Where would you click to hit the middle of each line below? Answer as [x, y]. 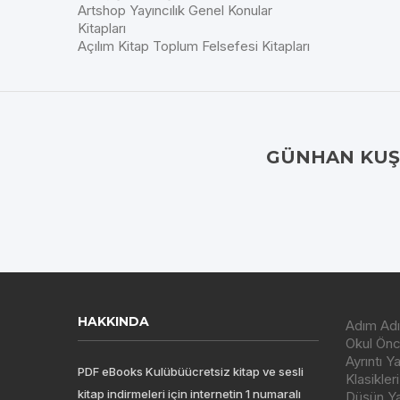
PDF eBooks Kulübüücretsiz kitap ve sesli [191, 371]
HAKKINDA [113, 321]
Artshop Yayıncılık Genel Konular [175, 10]
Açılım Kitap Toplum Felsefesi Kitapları [194, 46]
